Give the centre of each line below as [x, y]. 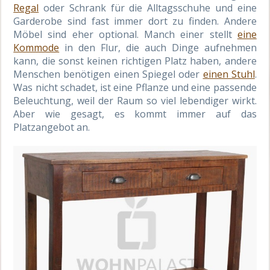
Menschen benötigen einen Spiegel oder [108, 74]
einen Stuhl [229, 74]
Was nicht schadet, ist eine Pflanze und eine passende [135, 87]
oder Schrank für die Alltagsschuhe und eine [148, 8]
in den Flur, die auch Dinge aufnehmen [158, 48]
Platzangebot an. [52, 127]
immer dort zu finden [166, 21]
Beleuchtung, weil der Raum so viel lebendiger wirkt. [135, 101]
